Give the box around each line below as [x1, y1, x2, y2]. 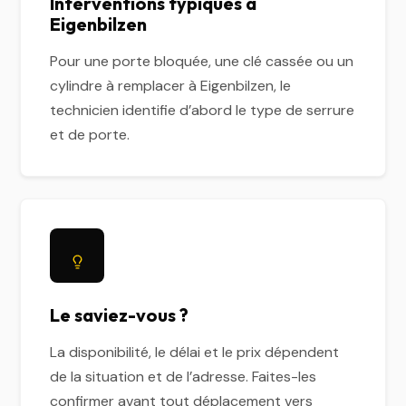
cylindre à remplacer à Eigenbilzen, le [50, 76, 292, 95]
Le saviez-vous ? [50, 304, 189, 326]
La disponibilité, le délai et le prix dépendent [50, 343, 340, 362]
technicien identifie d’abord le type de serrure [50, 101, 355, 120]
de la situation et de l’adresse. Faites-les [50, 367, 317, 386]
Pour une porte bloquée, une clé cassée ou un [50, 52, 354, 71]
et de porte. [50, 125, 130, 144]
